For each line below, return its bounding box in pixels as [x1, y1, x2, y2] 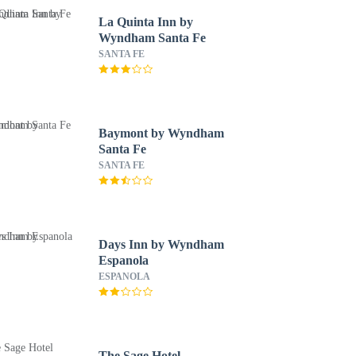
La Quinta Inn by [98, 15, 193, 29]
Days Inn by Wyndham [98, 238, 224, 251]
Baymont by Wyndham [98, 126, 224, 140]
